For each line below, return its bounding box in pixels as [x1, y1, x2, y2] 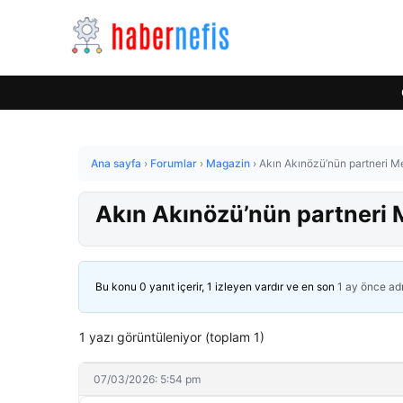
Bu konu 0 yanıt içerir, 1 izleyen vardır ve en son [95, 280, 337, 293]
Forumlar [150, 157, 197, 170]
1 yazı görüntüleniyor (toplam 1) [79, 329, 264, 345]
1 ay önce [337, 280, 386, 293]
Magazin [206, 157, 250, 170]
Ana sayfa [91, 157, 141, 170]
